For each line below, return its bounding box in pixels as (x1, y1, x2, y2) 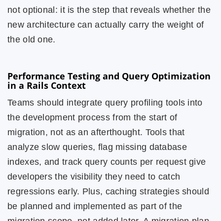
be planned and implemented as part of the (7, 201, 183, 211)
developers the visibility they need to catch (7, 172, 181, 182)
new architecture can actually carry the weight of (7, 20, 204, 30)
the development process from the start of (7, 112, 178, 122)
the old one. (7, 35, 56, 44)
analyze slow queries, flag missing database (7, 142, 187, 152)
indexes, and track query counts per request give (7, 157, 206, 167)
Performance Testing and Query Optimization (7, 70, 211, 82)
